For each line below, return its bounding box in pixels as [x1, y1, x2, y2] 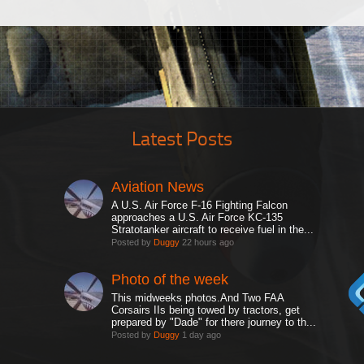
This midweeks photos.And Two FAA [111, 292, 284, 304]
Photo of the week [111, 271, 229, 288]
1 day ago [180, 330, 222, 340]
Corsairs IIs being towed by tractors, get [111, 304, 301, 316]
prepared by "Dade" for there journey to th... [111, 316, 317, 328]
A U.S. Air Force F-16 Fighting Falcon [111, 199, 288, 211]
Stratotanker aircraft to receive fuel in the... [111, 223, 314, 236]
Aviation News [111, 179, 205, 195]
